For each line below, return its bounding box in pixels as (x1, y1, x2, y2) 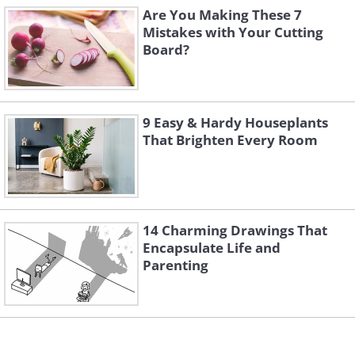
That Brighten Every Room (143, 131, 318, 150)
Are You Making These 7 (143, 6, 302, 25)
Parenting (143, 256, 208, 275)
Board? (143, 40, 189, 59)
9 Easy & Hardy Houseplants (143, 113, 328, 132)
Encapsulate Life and (143, 239, 281, 258)
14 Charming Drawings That (143, 221, 327, 240)
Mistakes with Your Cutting (143, 23, 323, 42)
